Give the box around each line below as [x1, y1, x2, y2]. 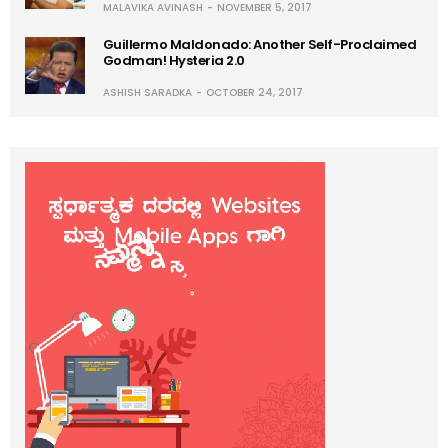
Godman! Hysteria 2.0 [103, 51, 245, 71]
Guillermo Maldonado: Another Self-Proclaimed [103, 35, 417, 55]
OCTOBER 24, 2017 [206, 85, 303, 101]
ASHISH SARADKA [103, 85, 192, 101]
